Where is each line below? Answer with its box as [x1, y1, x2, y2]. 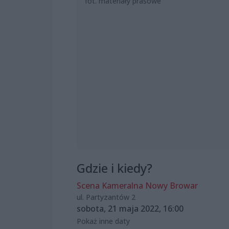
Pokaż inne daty [77, 216, 130, 226]
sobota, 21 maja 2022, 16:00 [77, 202, 184, 214]
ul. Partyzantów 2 [77, 192, 135, 202]
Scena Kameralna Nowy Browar [77, 179, 198, 191]
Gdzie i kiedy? [77, 159, 152, 176]
